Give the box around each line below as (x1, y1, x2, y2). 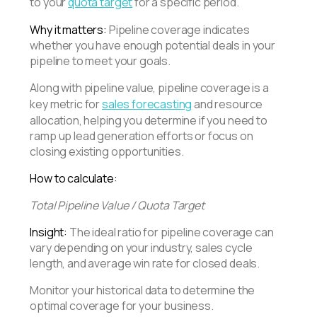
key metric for (30, 96, 102, 112)
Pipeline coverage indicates (107, 21, 250, 38)
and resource (192, 96, 263, 112)
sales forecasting (102, 96, 192, 112)
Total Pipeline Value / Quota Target (30, 197, 204, 213)
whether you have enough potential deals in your (30, 37, 275, 53)
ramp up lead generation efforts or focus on (30, 127, 253, 144)
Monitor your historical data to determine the (30, 282, 255, 298)
